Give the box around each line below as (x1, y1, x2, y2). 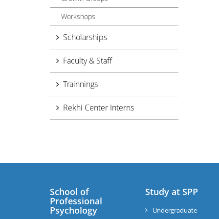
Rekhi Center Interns (63, 102, 134, 113)
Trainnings (63, 79, 98, 89)
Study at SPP (145, 186, 198, 197)
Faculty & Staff (63, 55, 112, 66)
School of (50, 186, 89, 197)
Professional (50, 195, 102, 207)
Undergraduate (153, 206, 197, 215)
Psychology (50, 204, 97, 216)
